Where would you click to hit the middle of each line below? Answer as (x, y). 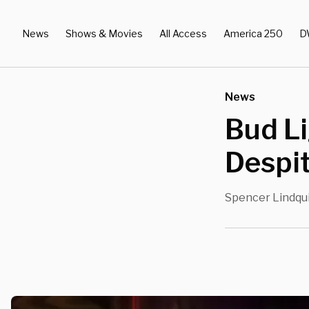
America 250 (253, 33)
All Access (183, 33)
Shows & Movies (104, 33)
